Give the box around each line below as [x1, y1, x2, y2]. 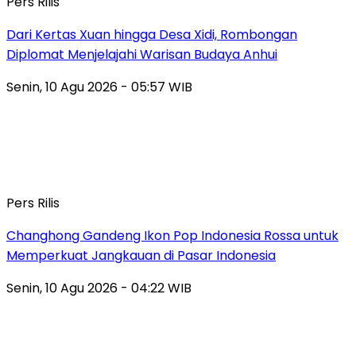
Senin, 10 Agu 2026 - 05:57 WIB [6, 77, 192, 96]
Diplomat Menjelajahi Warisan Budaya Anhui [6, 44, 277, 64]
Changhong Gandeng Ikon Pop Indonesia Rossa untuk [6, 226, 339, 245]
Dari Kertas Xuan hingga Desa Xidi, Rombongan [6, 25, 297, 44]
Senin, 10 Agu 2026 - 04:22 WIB [6, 278, 192, 297]
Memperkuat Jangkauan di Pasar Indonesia [6, 246, 276, 265]
